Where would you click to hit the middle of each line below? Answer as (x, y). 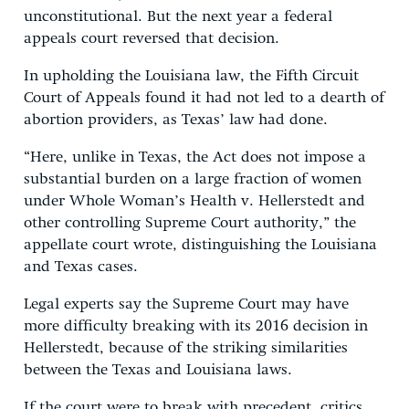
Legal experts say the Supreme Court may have (186, 304)
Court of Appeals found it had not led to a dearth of (204, 98)
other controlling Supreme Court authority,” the (190, 223)
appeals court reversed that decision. (152, 38)
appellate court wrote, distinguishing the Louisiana (200, 245)
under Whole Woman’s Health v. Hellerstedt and (194, 201)
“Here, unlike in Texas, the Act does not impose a (195, 157)
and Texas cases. (81, 267)
